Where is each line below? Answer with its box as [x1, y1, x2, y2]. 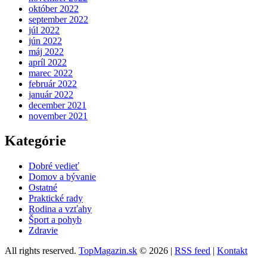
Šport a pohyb [29, 215, 82, 225]
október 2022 [29, 3, 79, 14]
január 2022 [29, 89, 73, 100]
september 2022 [29, 14, 88, 24]
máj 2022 [29, 46, 64, 57]
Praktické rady [29, 193, 83, 204]
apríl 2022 [29, 57, 67, 67]
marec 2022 [29, 67, 73, 78]
